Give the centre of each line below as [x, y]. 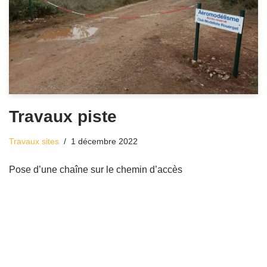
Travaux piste [63, 117]
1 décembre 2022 [104, 142]
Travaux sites [34, 142]
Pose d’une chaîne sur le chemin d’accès [96, 170]
